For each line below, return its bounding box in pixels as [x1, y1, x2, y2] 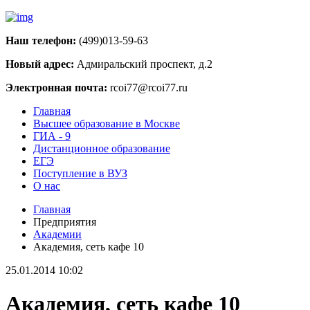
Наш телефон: [6, 35, 76, 46]
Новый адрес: [6, 58, 74, 70]
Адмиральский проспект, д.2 [74, 58, 212, 70]
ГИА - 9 [33, 130, 71, 142]
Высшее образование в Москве [33, 118, 180, 129]
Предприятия [33, 216, 96, 228]
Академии [33, 228, 82, 240]
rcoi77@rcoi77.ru [107, 82, 188, 93]
